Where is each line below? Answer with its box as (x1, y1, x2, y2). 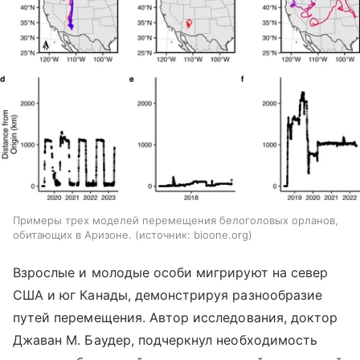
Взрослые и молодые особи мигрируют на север (13, 264, 329, 281)
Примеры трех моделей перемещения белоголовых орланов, (13, 214, 338, 227)
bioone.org (194, 228, 248, 242)
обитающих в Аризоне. (13, 228, 132, 242)
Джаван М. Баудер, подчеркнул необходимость (13, 332, 318, 349)
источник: (139, 228, 190, 242)
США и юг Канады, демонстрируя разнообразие (13, 287, 323, 304)
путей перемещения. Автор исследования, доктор (13, 309, 338, 326)
